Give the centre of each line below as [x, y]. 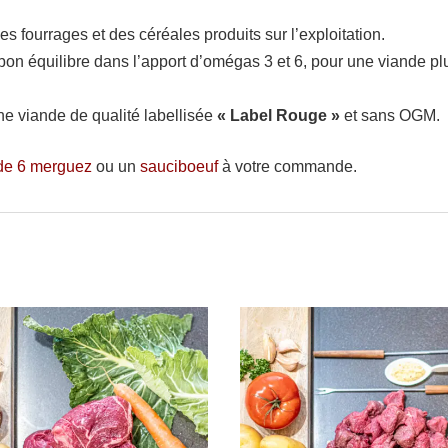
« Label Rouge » [278, 115]
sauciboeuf [179, 166]
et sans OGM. [390, 115]
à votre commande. [287, 166]
